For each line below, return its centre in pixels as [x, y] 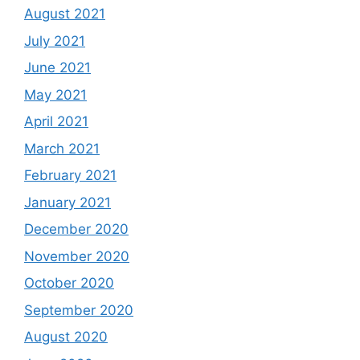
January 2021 [67, 202]
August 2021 [65, 14]
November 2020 [77, 256]
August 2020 [66, 337]
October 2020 [69, 283]
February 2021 [70, 175]
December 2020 [76, 229]
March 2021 [62, 148]
